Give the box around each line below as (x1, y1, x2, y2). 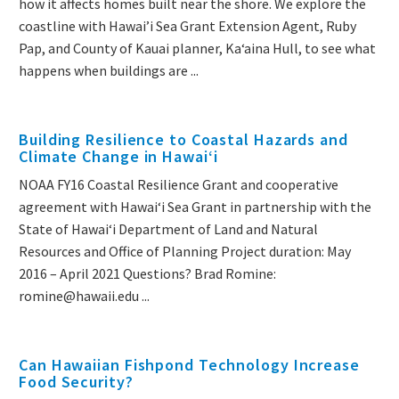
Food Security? (19, 371, 134, 393)
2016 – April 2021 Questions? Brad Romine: (19, 265, 279, 283)
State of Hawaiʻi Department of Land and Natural (19, 220, 318, 239)
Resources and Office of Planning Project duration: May (19, 242, 351, 261)
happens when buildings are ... (19, 61, 199, 80)
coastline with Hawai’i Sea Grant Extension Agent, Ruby (19, 17, 356, 36)
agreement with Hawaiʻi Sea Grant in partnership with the (19, 198, 371, 216)
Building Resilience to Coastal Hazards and (19, 129, 348, 151)
